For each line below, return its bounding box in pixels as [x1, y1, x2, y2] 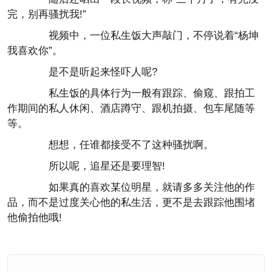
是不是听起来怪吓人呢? [28, 66, 157, 78]
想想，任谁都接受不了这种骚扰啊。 [28, 139, 214, 151]
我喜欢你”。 [7, 45, 63, 56]
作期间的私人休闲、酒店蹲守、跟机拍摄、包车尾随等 [7, 103, 255, 114]
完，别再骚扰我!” [7, 8, 86, 20]
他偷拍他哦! [7, 212, 62, 223]
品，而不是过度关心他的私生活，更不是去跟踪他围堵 [7, 197, 255, 208]
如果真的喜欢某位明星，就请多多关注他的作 [28, 182, 255, 193]
